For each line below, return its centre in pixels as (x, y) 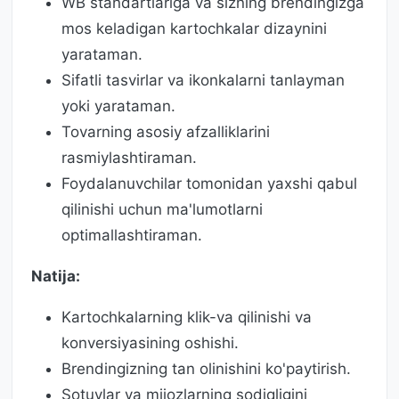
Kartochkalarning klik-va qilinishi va (187, 317)
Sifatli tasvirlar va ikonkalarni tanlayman (203, 80)
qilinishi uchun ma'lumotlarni (162, 209)
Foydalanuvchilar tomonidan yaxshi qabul (209, 183)
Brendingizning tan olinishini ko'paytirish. (206, 368)
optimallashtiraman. (132, 235)
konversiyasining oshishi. (150, 342)
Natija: (56, 276)
